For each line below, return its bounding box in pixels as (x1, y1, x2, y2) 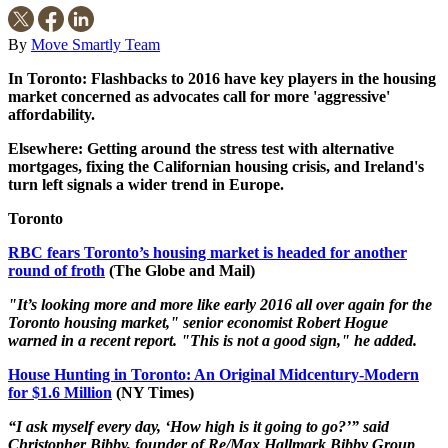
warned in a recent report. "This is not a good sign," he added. (8, 331, 417, 349)
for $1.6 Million (8, 383, 112, 401)
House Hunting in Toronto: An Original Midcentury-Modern (8, 365, 419, 383)
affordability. (8, 105, 95, 123)
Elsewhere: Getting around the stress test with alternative (8, 139, 394, 157)
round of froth (8, 261, 105, 279)
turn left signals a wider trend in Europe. (8, 175, 288, 193)
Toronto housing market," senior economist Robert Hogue (8, 313, 388, 331)
